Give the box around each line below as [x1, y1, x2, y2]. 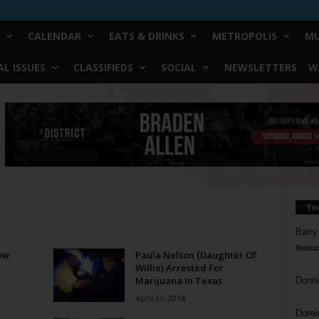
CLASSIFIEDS [73, 61, 133, 74]
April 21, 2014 [135, 293, 185, 303]
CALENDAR [27, 29, 81, 43]
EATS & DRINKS [108, 29, 184, 43]
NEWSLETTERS [224, 61, 297, 74]
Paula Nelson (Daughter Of [135, 249, 256, 261]
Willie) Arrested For [135, 261, 224, 274]
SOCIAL [160, 61, 197, 74]
